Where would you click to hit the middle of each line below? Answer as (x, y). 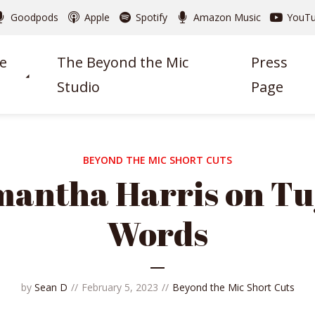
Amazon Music (227, 17)
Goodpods (34, 17)
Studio (79, 87)
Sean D (51, 287)
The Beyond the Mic (123, 62)
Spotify (151, 17)
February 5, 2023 (120, 287)
